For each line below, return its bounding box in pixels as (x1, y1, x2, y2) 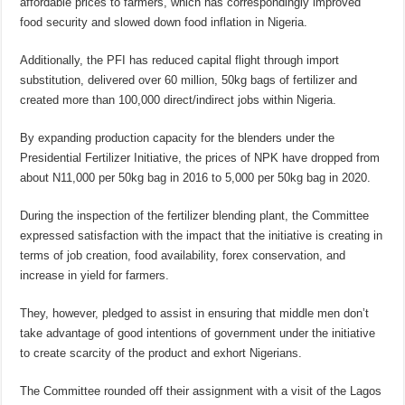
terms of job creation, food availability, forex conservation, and (20, 249, 346, 263)
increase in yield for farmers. (20, 268, 170, 283)
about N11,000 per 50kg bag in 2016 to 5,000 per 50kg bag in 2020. (20, 171, 372, 185)
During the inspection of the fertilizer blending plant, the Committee (20, 209, 370, 223)
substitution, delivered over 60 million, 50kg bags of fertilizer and (20, 73, 358, 88)
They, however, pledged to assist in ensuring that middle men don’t (20, 306, 370, 321)
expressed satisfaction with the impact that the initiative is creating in (20, 229, 383, 243)
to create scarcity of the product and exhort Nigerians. (20, 346, 303, 361)
